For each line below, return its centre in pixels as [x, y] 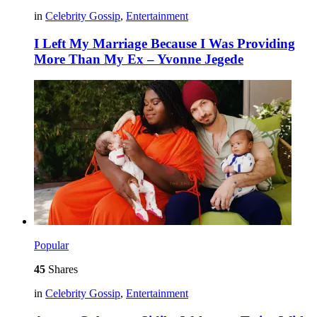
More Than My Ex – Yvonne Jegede [139, 59]
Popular [51, 246]
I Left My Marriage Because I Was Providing [165, 43]
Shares [62, 270]
